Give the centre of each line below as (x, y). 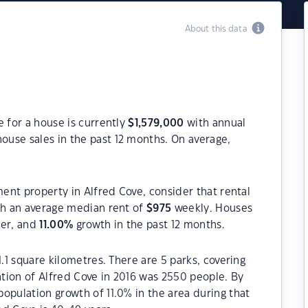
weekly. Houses (212, 209)
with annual (215, 123)
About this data (218, 29)
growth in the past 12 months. (149, 225)
